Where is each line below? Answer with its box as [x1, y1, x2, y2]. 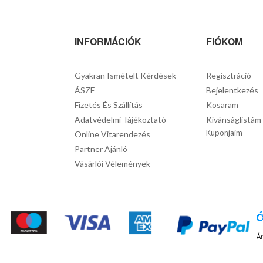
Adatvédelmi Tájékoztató [75, 114, 167, 124]
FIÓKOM [205, 35, 242, 48]
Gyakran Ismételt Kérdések [75, 70, 177, 80]
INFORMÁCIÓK [75, 35, 142, 48]
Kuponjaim [205, 128, 242, 137]
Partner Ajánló [75, 144, 128, 154]
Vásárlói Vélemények [75, 159, 151, 168]
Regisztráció [205, 70, 251, 80]
